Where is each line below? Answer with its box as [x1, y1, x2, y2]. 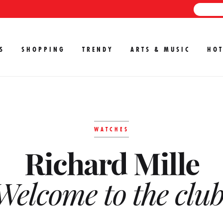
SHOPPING [21, 45, 65, 54]
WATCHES [94, 125, 129, 133]
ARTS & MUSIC [130, 45, 190, 54]
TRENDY [82, 45, 113, 54]
